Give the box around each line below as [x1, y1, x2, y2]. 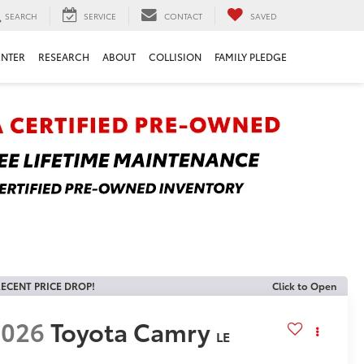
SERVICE [84, 9, 116, 22]
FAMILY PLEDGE [214, 50, 287, 64]
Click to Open [272, 279, 336, 292]
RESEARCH [38, 50, 89, 64]
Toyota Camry [50, 314, 211, 349]
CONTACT [164, 9, 202, 22]
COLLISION [149, 50, 201, 64]
